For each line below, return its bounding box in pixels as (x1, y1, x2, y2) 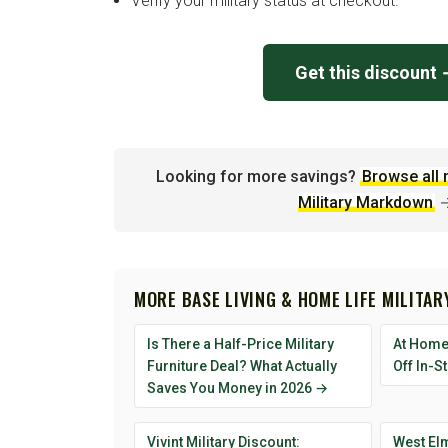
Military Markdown (298, 192, 433, 212)
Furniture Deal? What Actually (147, 357, 337, 374)
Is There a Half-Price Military (147, 335, 334, 352)
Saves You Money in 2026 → (147, 379, 328, 396)
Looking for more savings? (155, 166, 356, 186)
